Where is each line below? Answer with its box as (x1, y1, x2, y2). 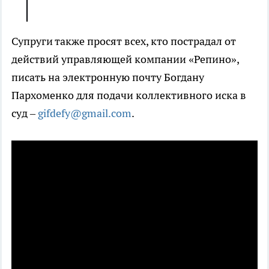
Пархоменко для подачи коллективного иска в (11, 88, 246, 103)
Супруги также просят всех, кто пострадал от (11, 34, 236, 49)
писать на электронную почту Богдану (11, 70, 204, 85)
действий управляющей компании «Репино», (11, 52, 239, 67)
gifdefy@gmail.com (38, 106, 131, 121)
